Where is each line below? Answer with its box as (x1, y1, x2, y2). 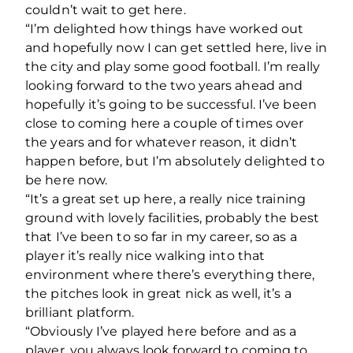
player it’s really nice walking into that (25, 247, 266, 263)
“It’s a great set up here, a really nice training (25, 191, 306, 206)
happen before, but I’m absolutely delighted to (25, 153, 325, 169)
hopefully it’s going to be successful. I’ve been (25, 96, 317, 112)
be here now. (25, 172, 108, 188)
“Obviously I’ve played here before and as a (25, 323, 297, 339)
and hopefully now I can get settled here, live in (25, 39, 327, 55)
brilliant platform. (25, 304, 134, 320)
